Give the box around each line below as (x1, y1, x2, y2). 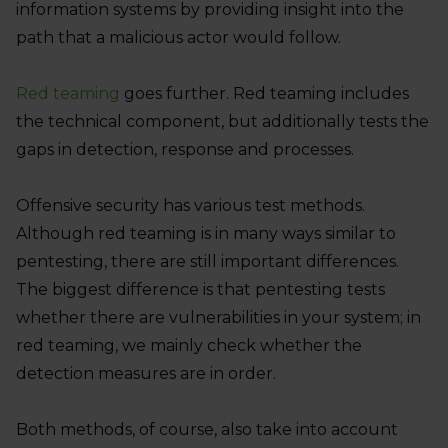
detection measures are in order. (16, 363, 276, 383)
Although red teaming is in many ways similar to (16, 223, 396, 243)
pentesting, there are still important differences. (16, 251, 399, 271)
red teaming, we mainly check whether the (16, 335, 362, 355)
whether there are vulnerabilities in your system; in (16, 307, 421, 327)
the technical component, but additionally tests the (16, 111, 429, 131)
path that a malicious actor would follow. (16, 27, 341, 47)
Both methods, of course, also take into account (16, 419, 398, 439)
